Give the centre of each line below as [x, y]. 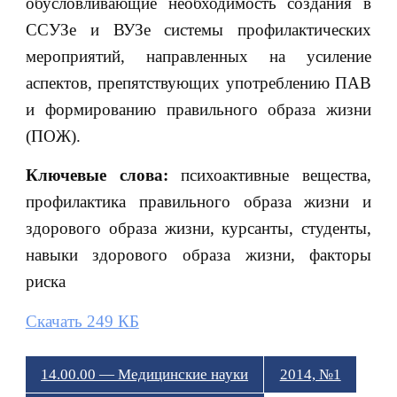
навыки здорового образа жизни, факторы [198, 255]
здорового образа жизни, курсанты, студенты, [198, 229]
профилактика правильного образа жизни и [198, 202]
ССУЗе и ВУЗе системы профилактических [198, 29]
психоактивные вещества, [276, 175]
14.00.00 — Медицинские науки [145, 374]
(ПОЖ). [53, 136]
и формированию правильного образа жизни [198, 109]
